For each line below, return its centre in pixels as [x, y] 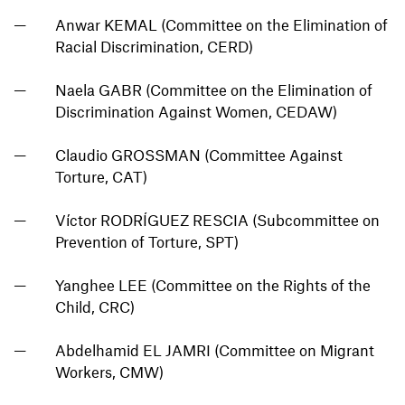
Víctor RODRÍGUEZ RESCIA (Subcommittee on [217, 220]
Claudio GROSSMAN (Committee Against [199, 155]
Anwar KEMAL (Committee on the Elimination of [221, 25]
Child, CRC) [95, 307]
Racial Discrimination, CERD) [154, 47]
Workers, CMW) [109, 372]
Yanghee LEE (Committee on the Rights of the [213, 285]
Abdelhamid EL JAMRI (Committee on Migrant [215, 350]
